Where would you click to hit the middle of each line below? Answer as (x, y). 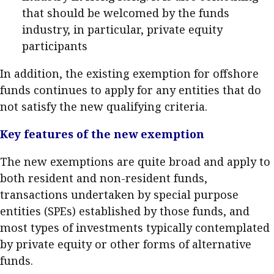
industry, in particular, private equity (122, 29)
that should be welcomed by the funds (126, 13)
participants (55, 46)
